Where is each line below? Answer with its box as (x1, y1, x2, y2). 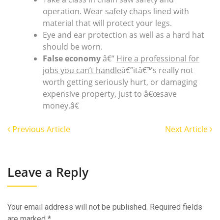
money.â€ (43, 100, 79, 111)
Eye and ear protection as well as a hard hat (43, 29, 204, 40)
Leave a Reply (7, 164, 88, 180)
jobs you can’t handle (43, 65, 121, 76)
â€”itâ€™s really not (121, 65, 193, 76)
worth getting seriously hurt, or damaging (43, 77, 197, 87)
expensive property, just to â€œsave (43, 88, 177, 99)
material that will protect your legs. (43, 18, 172, 28)
